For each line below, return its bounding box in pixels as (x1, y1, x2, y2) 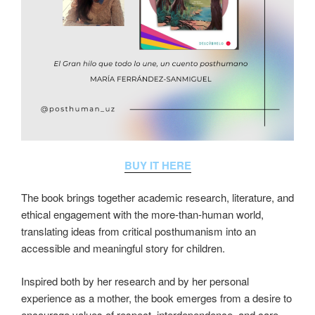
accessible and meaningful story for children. (21, 240, 225, 255)
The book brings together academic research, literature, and (21, 190, 294, 205)
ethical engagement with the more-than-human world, (21, 207, 264, 221)
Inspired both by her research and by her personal (21, 273, 249, 288)
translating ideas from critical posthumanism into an (21, 224, 256, 238)
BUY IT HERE (124, 157, 191, 173)
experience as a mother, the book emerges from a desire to (21, 290, 292, 305)
